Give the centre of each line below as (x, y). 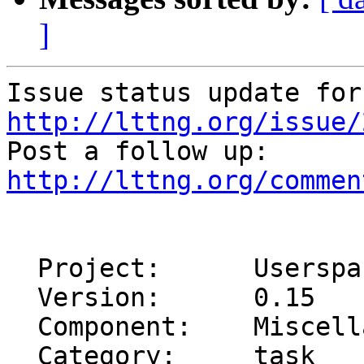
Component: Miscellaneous (22, 327)
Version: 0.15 (22, 298)
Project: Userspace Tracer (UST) (22, 269)
